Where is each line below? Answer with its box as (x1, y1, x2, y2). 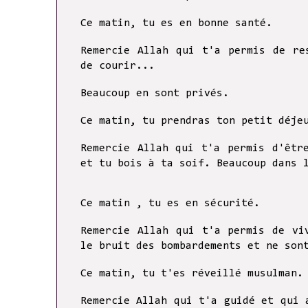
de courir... (80, 60, 155, 72)
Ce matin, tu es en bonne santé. (80, 18, 272, 30)
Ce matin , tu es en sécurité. (80, 198, 260, 210)
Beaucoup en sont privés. (80, 88, 229, 100)
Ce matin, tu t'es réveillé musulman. (80, 268, 303, 280)
